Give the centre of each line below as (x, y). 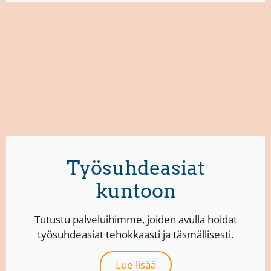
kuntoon (135, 191)
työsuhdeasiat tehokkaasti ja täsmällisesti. (135, 235)
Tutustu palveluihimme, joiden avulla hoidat (135, 220)
